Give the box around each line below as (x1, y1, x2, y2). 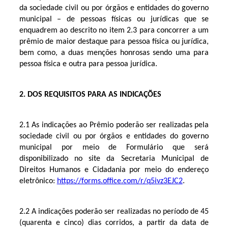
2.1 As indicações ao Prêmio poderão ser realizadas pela (19, 121, 209, 129)
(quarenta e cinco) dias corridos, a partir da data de (19, 218, 209, 227)
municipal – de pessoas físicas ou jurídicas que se (19, 15, 209, 23)
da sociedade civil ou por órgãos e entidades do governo (19, 4, 209, 12)
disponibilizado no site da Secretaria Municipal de (19, 154, 209, 163)
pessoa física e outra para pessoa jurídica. (19, 60, 157, 68)
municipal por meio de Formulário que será (19, 143, 209, 152)
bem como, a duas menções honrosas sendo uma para (19, 48, 209, 57)
